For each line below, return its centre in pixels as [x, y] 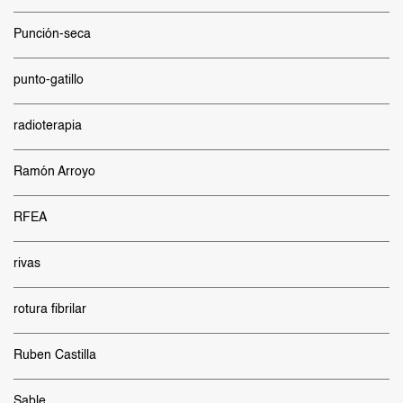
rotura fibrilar [50, 309]
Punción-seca [52, 34]
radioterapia [48, 126]
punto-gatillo [49, 80]
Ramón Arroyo [54, 172]
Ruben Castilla [55, 355]
